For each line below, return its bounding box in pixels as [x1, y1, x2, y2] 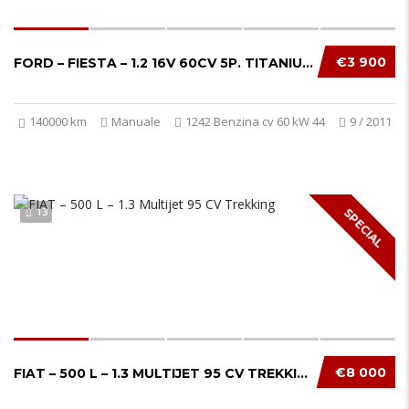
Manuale [111, 113, 161, 130]
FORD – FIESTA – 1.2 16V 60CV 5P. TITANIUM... [302, 55, 313, 71]
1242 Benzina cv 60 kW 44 [185, 113, 325, 130]
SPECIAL [341, 204, 386, 251]
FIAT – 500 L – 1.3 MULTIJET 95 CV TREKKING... [297, 365, 308, 382]
